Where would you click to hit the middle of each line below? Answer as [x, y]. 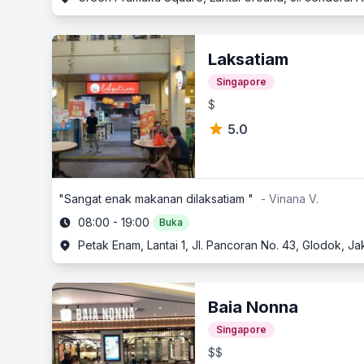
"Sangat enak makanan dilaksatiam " [156, 199]
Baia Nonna [253, 307]
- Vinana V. [290, 199]
